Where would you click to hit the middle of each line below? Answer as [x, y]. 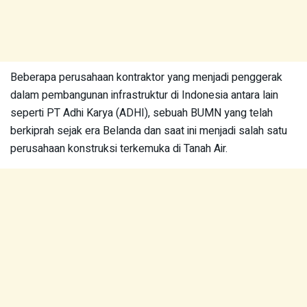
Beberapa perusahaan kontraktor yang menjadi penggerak [146, 77]
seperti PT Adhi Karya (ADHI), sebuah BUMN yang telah [142, 113]
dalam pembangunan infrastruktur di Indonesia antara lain [144, 95]
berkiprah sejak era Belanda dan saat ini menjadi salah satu [149, 131]
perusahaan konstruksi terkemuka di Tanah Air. [119, 149]
